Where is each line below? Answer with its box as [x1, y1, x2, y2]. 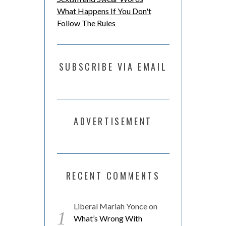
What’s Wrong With [73, 213, 142, 223]
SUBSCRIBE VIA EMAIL [59, 60, 167, 73]
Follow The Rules [56, 18, 116, 28]
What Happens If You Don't [56, 6, 151, 16]
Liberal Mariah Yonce [73, 201, 147, 211]
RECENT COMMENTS [66, 168, 160, 182]
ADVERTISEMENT [74, 114, 152, 128]
